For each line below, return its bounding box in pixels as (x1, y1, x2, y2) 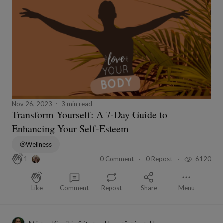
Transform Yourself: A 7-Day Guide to (12, 108, 167, 121)
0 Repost (146, 154, 174, 163)
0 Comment (100, 154, 135, 163)
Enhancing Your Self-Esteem (12, 121, 132, 135)
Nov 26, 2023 (12, 99, 52, 108)
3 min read (61, 99, 92, 108)
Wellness (26, 140, 52, 148)
